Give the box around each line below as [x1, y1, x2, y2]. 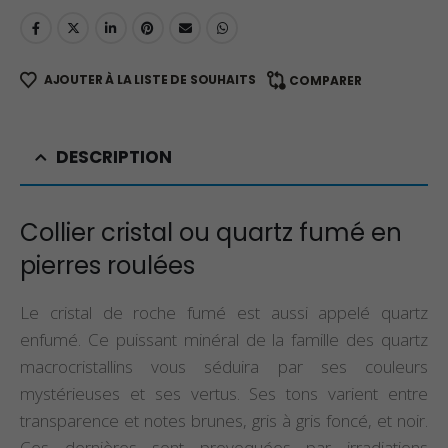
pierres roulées [20, 248, 195, 282]
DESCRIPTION [56, 144, 172, 169]
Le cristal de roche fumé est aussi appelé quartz [20, 300, 428, 324]
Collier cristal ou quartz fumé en [20, 215, 402, 249]
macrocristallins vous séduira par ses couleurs [20, 354, 428, 378]
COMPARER [289, 71, 363, 89]
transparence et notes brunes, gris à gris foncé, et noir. [20, 408, 428, 432]
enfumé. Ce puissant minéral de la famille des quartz [20, 327, 428, 351]
